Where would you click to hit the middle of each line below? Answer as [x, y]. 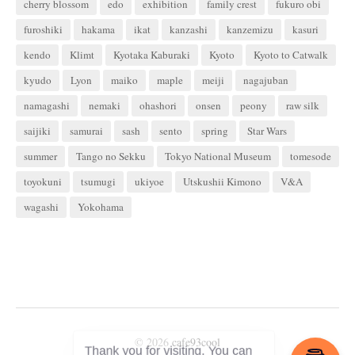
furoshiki [43, 30]
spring [215, 131]
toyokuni [43, 182]
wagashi [41, 207]
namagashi [47, 106]
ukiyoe [149, 182]
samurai [86, 131]
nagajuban [266, 80]
